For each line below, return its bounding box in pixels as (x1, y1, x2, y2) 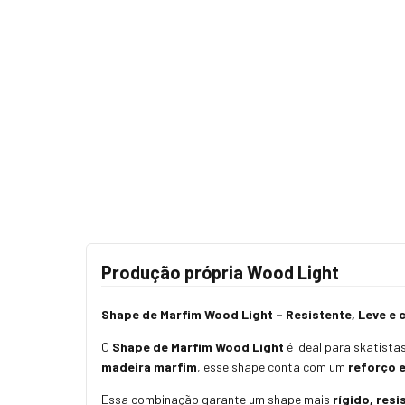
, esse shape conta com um (197, 359, 348, 375)
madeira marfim (101, 359, 197, 375)
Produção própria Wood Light (101, 261, 339, 284)
